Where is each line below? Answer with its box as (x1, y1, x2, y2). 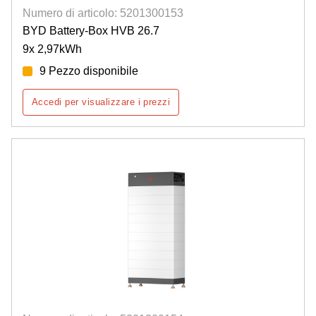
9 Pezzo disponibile (39, 65, 138, 78)
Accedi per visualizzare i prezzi (32, 97, 171, 108)
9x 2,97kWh (23, 43, 82, 56)
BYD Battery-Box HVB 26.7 (23, 25, 159, 37)
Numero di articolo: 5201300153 (23, 7, 183, 20)
